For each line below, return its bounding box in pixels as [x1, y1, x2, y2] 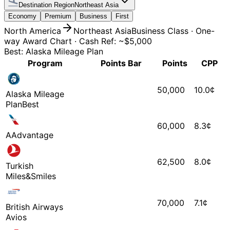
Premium [45, 12, 71, 20]
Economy [8, 12, 36, 20]
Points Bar [100, 57, 142, 68]
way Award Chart [4, 35, 72, 46]
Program [28, 57, 63, 68]
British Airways [6, 201, 63, 212]
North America [4, 25, 61, 36]
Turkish [6, 160, 33, 171]
